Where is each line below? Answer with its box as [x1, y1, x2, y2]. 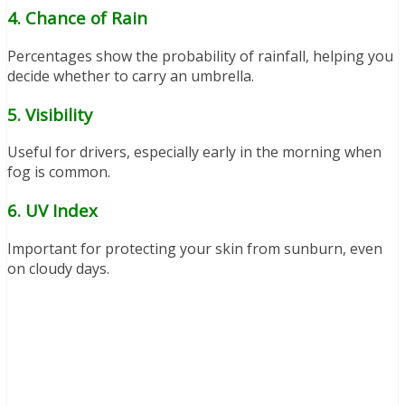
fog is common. [7, 162, 110, 183]
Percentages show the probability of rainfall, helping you [7, 45, 393, 66]
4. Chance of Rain [7, 6, 147, 30]
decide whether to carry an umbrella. [7, 65, 254, 86]
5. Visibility [7, 102, 92, 126]
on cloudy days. [7, 258, 109, 278]
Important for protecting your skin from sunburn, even [7, 238, 382, 259]
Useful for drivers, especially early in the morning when [7, 142, 381, 163]
